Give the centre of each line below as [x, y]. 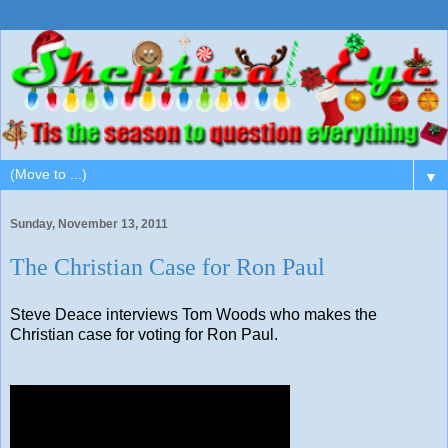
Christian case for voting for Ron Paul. [144, 334]
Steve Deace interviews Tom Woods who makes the [193, 314]
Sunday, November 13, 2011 [89, 224]
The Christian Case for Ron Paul [167, 267]
